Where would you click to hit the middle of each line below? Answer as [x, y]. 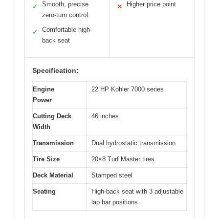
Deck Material [53, 175]
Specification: [55, 70]
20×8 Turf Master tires [123, 159]
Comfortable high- [67, 29]
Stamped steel [112, 175]
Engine [44, 89]
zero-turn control [65, 15]
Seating [44, 191]
